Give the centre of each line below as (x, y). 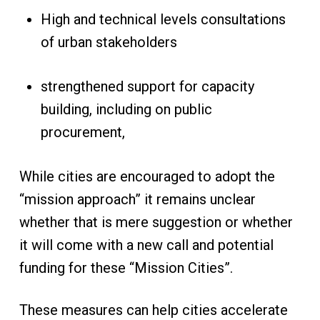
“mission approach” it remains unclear (137, 199)
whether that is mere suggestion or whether (156, 222)
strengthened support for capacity (147, 86)
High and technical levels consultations (163, 19)
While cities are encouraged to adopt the (147, 176)
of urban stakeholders (110, 42)
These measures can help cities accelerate (153, 310)
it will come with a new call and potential (146, 245)
